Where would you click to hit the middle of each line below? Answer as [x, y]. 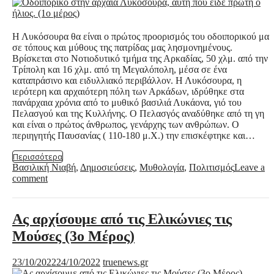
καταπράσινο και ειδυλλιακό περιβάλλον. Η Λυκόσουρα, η [129, 81]
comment [30, 179]
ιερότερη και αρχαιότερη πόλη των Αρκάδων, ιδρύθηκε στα [128, 92]
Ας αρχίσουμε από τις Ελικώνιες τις [122, 219]
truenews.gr [125, 262]
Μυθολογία [162, 168]
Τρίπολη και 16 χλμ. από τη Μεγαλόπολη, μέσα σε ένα [120, 70]
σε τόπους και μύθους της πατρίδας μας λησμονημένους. [122, 48]
